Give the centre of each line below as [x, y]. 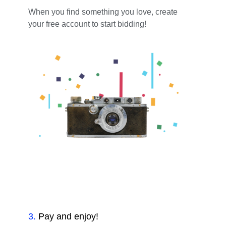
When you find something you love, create [103, 12]
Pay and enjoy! [68, 216]
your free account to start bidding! [87, 24]
